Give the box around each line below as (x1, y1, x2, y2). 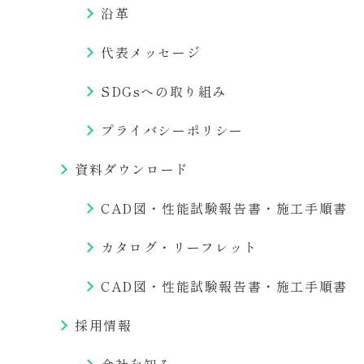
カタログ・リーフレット (101, 237, 258, 257)
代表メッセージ (101, 42, 201, 62)
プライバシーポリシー (101, 120, 244, 140)
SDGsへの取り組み (101, 81, 227, 101)
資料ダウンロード (75, 159, 189, 179)
